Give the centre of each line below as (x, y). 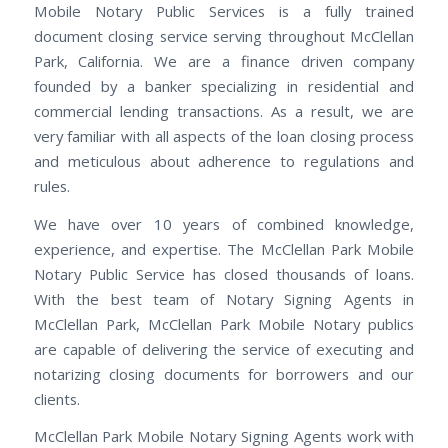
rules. (51, 186)
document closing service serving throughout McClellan (224, 36)
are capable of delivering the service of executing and (224, 348)
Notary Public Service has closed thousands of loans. (224, 273)
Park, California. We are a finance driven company (224, 61)
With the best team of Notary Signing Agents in (224, 298)
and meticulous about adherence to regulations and (224, 161)
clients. (56, 398)
